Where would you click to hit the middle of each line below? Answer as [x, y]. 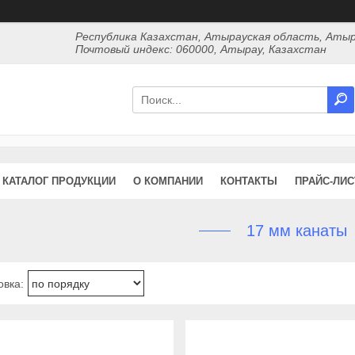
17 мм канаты [296, 231]
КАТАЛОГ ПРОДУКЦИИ [59, 181]
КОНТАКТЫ [249, 181]
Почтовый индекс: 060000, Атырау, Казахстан [201, 49]
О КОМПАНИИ [168, 181]
